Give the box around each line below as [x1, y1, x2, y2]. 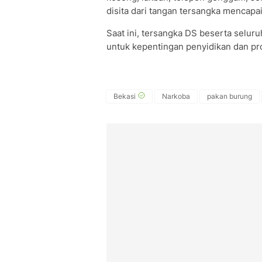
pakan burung [207, 92, 252, 101]
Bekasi [113, 92, 136, 101]
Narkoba [162, 92, 190, 101]
